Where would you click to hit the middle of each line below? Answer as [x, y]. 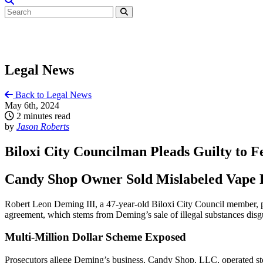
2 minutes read [42, 116]
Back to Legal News [52, 95]
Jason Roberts [43, 126]
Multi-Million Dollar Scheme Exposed [95, 237]
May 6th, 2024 [32, 105]
